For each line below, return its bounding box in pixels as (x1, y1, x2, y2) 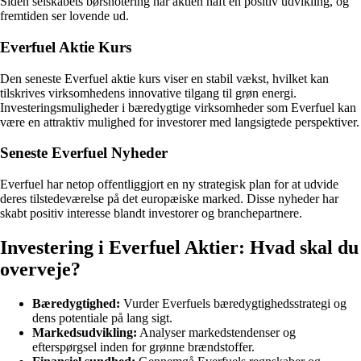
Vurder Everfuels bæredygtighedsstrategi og (120, 296, 346, 310)
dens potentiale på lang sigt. (32, 310, 172, 325)
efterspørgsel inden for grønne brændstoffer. (32, 339, 255, 354)
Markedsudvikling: (32, 325, 137, 339)
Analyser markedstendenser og (137, 325, 296, 339)
